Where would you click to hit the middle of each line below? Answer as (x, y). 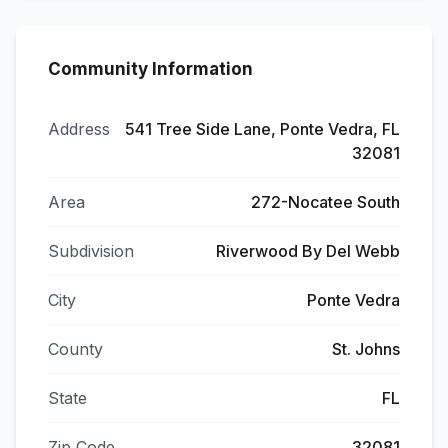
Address (79, 129)
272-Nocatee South (325, 202)
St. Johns (366, 349)
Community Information (150, 69)
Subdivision (91, 251)
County (75, 349)
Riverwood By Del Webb (308, 251)
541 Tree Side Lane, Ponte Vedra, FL (262, 129)
